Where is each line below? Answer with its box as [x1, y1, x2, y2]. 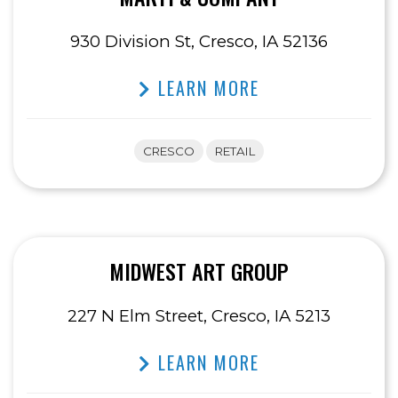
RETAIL [215, 144, 255, 159]
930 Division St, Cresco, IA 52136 [70, 31, 328, 52]
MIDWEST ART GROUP [109, 255, 289, 288]
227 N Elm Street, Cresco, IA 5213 [68, 306, 330, 327]
